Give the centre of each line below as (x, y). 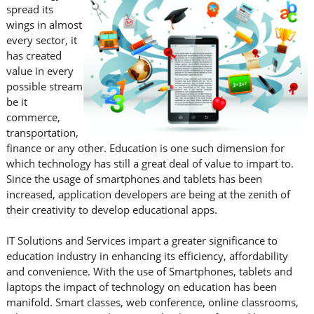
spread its (29, 9)
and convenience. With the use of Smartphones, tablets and (149, 271)
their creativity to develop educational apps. (111, 210)
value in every (40, 71)
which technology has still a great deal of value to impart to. (150, 163)
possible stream (44, 86)
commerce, (33, 117)
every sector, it (41, 40)
